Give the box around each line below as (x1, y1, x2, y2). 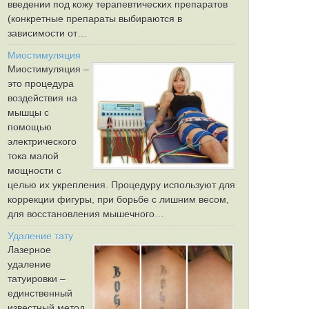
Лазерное (8, 244, 51, 255)
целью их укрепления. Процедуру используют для (8, 179, 235, 190)
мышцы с (8, 107, 49, 118)
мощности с (8, 165, 61, 176)
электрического (8, 136, 77, 147)
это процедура (8, 78, 74, 89)
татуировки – (8, 273, 66, 284)
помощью (8, 121, 52, 132)
